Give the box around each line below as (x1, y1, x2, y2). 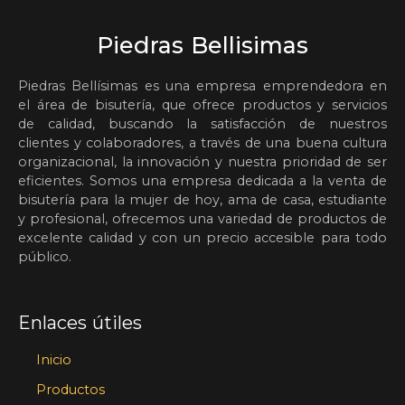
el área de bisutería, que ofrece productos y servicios (18, 97, 387, 113)
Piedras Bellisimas (97, 32, 308, 59)
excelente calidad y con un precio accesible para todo (18, 230, 387, 246)
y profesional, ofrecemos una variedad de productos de (18, 211, 387, 227)
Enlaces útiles (18, 312, 142, 334)
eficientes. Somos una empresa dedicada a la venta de (18, 173, 387, 189)
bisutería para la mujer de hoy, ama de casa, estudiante (18, 192, 387, 208)
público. (18, 249, 71, 265)
